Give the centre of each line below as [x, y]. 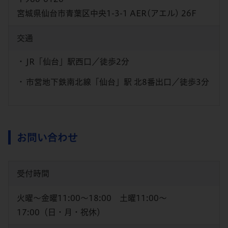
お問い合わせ [47, 137]
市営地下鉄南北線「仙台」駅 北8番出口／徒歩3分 [118, 82]
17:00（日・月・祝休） [61, 212]
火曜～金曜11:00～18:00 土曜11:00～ [92, 198]
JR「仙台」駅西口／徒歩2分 [78, 62]
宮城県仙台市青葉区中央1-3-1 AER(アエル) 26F [107, 13]
